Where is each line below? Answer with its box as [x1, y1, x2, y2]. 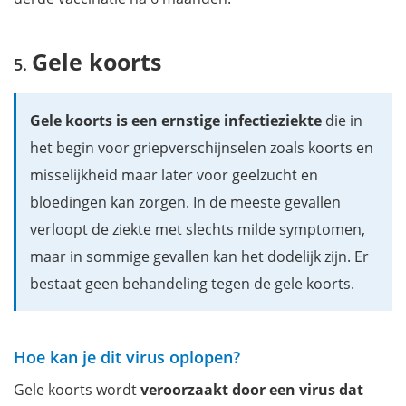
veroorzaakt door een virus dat [140, 379, 363, 400]
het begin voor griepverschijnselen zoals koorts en [30, 137, 373, 158]
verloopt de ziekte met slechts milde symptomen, [30, 218, 365, 239]
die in [322, 110, 362, 130]
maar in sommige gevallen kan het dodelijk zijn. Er [30, 246, 369, 266]
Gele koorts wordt [14, 379, 140, 400]
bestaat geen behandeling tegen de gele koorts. [30, 273, 354, 294]
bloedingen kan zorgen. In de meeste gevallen [30, 191, 341, 212]
